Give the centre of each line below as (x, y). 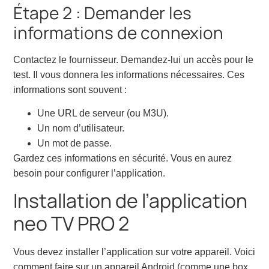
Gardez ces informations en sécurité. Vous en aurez (123, 159)
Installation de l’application (131, 201)
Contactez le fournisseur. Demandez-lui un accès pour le (134, 59)
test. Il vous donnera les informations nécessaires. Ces (129, 74)
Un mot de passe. (75, 144)
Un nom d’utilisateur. (81, 128)
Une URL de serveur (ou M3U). (103, 113)
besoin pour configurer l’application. (89, 174)
